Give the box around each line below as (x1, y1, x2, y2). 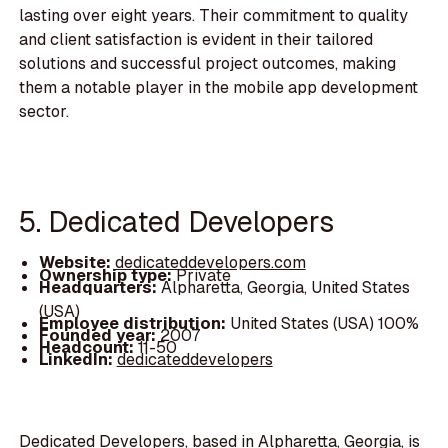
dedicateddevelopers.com (114, 252, 306, 274)
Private (175, 264, 231, 286)
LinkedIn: (38, 348, 117, 370)
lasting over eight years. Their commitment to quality (19, 5, 409, 27)
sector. (19, 101, 70, 123)
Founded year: (38, 324, 160, 346)
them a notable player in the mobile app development (19, 77, 419, 99)
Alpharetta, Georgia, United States (160, 276, 410, 298)
